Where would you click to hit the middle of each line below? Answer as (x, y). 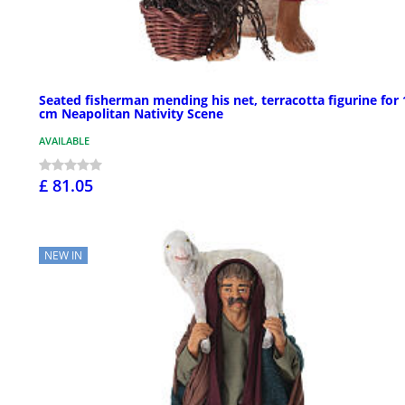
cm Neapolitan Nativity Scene (131, 114)
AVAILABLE (64, 141)
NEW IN (63, 256)
